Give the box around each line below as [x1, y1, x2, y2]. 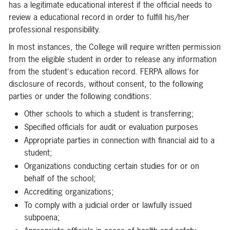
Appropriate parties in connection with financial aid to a [24, 135, 215, 146]
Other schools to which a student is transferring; [24, 108, 194, 119]
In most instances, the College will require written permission [9, 41, 221, 52]
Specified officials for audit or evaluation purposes [24, 121, 198, 132]
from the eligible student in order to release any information [9, 53, 217, 65]
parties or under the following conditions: [9, 90, 152, 102]
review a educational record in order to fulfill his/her [9, 11, 189, 23]
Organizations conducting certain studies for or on [24, 160, 199, 171]
